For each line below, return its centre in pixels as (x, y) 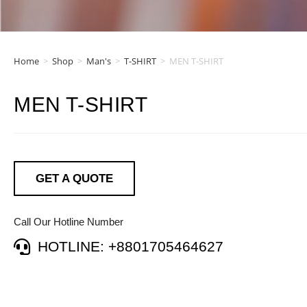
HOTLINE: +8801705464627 (131, 246)
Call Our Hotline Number (69, 222)
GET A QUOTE (74, 179)
